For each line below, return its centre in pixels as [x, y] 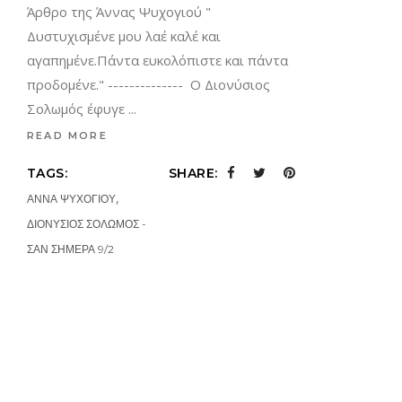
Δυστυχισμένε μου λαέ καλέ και [124, 36]
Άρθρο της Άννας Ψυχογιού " [119, 12]
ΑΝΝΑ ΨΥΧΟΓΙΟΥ [71, 199]
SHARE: [193, 173]
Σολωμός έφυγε [78, 109]
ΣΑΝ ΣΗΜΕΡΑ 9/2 [70, 249]
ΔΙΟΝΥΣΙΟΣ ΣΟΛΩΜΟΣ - [87, 224]
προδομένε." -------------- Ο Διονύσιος [149, 84]
